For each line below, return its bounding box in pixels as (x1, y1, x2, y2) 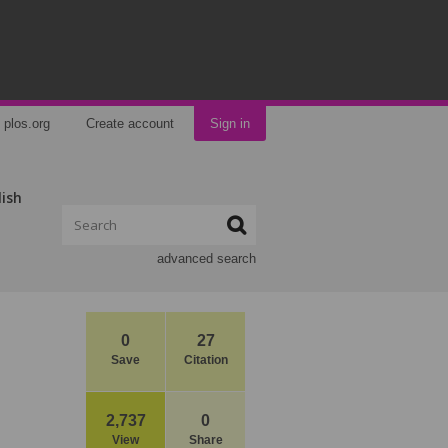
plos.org (4, 116, 50, 131)
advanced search (157, 251, 256, 266)
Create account (86, 116, 174, 131)
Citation (183, 353, 228, 367)
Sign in (210, 116, 250, 131)
